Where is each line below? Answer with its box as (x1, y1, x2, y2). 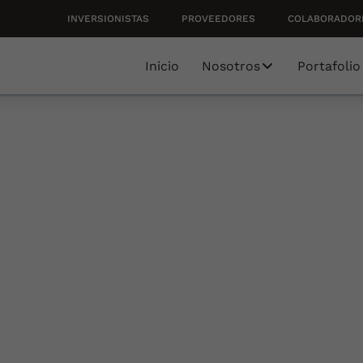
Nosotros (201, 58, 260, 74)
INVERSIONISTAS (66, 13, 149, 24)
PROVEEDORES (181, 13, 255, 24)
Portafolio (297, 58, 361, 74)
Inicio (144, 58, 179, 74)
